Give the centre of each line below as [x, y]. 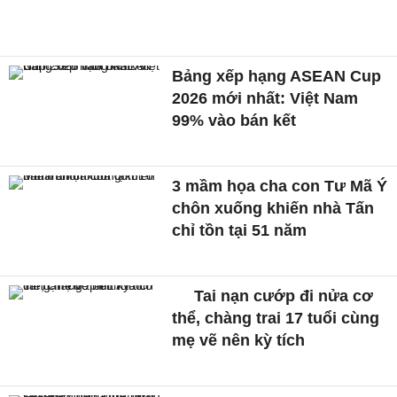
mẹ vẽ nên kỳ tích [239, 340]
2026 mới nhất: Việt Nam [265, 99]
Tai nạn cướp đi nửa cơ [282, 296]
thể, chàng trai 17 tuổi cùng [276, 318]
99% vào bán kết [234, 121]
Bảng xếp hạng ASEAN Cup [277, 77]
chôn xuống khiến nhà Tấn [273, 209]
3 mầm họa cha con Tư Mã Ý [280, 187]
